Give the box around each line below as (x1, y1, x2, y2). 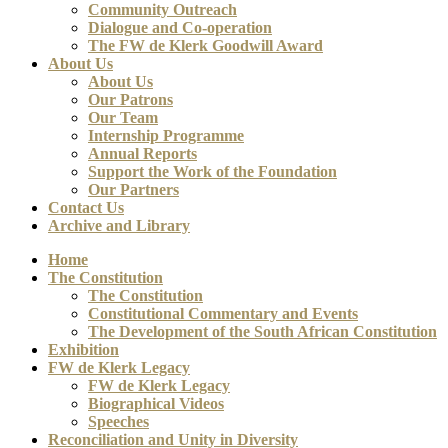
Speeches (88, 412, 149, 430)
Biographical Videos (88, 394, 224, 412)
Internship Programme (88, 126, 244, 144)
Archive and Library (48, 216, 190, 234)
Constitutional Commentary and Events (88, 304, 358, 322)
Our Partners (88, 180, 179, 198)
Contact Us (48, 198, 124, 216)
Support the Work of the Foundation (88, 162, 337, 180)
